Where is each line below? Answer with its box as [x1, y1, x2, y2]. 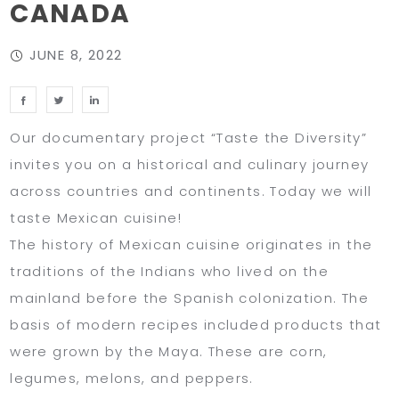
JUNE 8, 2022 [28, 45, 123, 64]
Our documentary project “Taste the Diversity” [10, 127, 368, 147]
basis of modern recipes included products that [10, 314, 382, 334]
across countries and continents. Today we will [10, 181, 372, 200]
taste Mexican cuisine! [10, 208, 183, 227]
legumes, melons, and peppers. [10, 368, 254, 387]
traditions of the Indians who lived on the [10, 261, 330, 281]
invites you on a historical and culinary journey [10, 154, 370, 174]
